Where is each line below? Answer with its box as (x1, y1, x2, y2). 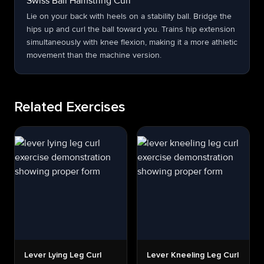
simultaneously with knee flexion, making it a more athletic (27, 37, 237, 47)
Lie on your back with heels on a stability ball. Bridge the (27, 11, 232, 21)
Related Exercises (14, 100, 126, 114)
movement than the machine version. (27, 50, 161, 60)
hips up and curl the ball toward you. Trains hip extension (27, 24, 235, 34)
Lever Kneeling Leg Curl (147, 251, 239, 259)
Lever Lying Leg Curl (24, 251, 101, 259)
